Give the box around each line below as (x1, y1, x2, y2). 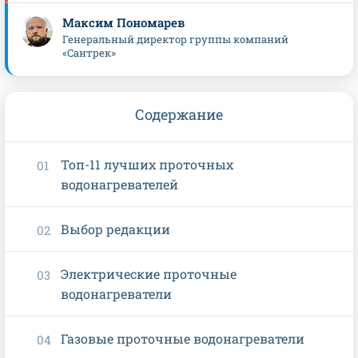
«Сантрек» (62, 46, 116, 61)
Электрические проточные (61, 265, 237, 283)
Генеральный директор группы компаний (62, 32, 288, 47)
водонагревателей (61, 176, 178, 193)
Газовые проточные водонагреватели (61, 330, 304, 348)
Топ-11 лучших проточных (61, 156, 233, 173)
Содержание (135, 105, 223, 125)
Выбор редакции (61, 221, 170, 238)
